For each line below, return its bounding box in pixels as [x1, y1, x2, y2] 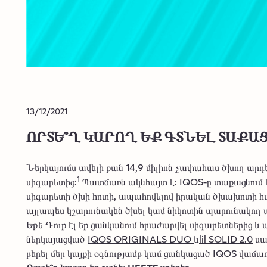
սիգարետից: [26, 173, 77, 189]
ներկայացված [26, 231, 88, 246]
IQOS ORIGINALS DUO [88, 231, 194, 246]
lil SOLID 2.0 [199, 231, 253, 246]
